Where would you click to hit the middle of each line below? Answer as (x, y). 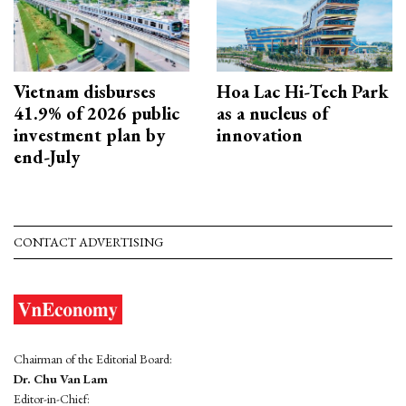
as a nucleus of (272, 114)
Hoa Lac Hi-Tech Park (303, 92)
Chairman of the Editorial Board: (93, 359)
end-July (47, 157)
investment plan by (89, 135)
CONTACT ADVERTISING (88, 242)
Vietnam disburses (85, 92)
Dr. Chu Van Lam (61, 379)
